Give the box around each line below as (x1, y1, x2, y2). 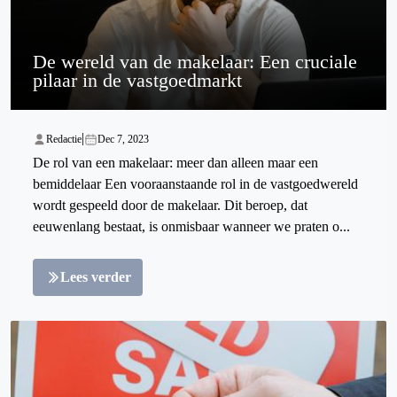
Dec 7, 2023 (97, 133, 149, 146)
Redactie (46, 133, 82, 146)
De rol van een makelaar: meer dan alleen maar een (33, 155, 318, 171)
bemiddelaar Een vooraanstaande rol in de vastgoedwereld (33, 176, 358, 192)
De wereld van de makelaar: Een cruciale (33, 51, 357, 74)
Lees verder (60, 269, 131, 285)
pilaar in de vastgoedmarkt (33, 69, 242, 92)
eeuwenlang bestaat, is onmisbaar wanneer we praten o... (33, 219, 350, 235)
